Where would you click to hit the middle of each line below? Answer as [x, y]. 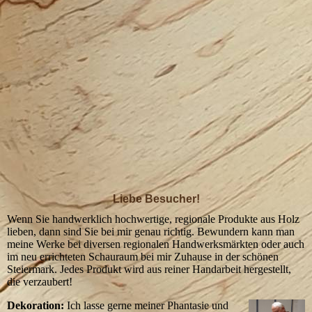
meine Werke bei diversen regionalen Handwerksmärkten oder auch [156, 244]
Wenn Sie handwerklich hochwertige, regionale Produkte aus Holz [153, 219]
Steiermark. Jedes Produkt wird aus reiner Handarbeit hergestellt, [149, 270]
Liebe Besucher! [156, 199]
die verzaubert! [41, 282]
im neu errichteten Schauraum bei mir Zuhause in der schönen [143, 257]
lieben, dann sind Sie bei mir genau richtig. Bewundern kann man [151, 232]
